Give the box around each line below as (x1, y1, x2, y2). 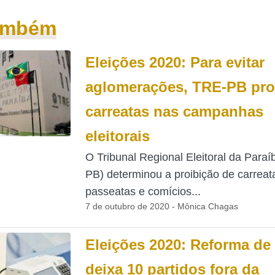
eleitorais (85, 128, 150, 144)
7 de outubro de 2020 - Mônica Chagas (85, 201, 238, 211)
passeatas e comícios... (85, 185, 201, 198)
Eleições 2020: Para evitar (85, 54, 265, 71)
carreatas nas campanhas (85, 103, 263, 120)
